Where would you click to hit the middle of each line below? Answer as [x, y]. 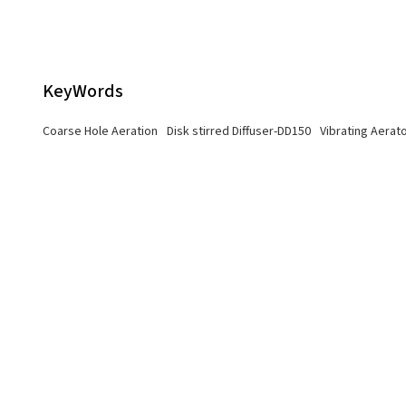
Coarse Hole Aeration [100, 131]
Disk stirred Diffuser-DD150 [238, 131]
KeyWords [82, 91]
